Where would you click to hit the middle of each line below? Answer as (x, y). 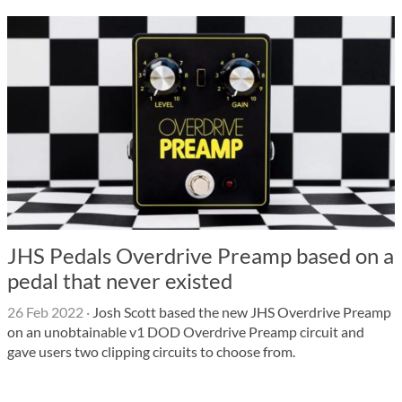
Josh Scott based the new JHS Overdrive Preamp (240, 312)
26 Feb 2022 (45, 312)
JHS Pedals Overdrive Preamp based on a (201, 255)
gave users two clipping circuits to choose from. (151, 351)
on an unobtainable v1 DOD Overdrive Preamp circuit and (186, 332)
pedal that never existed (120, 280)
